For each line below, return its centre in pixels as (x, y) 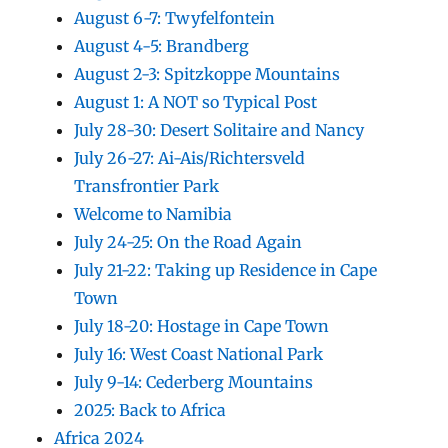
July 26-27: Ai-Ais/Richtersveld (190, 157)
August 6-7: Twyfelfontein (175, 17)
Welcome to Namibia (153, 213)
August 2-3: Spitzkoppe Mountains (207, 73)
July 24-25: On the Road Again (188, 241)
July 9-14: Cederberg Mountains (194, 381)
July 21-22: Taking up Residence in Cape (226, 269)
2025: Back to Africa (150, 409)
